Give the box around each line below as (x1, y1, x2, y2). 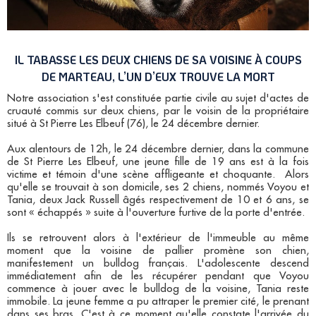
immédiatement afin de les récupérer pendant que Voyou (7, 271, 309, 282)
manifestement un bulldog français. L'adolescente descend (7, 258, 309, 269)
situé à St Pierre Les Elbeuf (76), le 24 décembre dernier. (7, 119, 260, 130)
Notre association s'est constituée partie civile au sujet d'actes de (7, 93, 309, 104)
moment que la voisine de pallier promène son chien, (7, 245, 309, 257)
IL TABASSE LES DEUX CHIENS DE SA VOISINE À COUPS (14, 52, 302, 68)
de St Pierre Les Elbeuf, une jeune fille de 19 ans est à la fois (7, 157, 309, 168)
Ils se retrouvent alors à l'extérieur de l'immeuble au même (7, 233, 309, 244)
